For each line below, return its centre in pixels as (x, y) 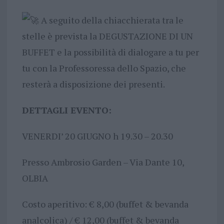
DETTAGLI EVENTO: (66, 110)
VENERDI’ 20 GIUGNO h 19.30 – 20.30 (97, 136)
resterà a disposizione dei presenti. (93, 84)
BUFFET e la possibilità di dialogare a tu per (110, 52)
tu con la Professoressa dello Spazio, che (104, 68)
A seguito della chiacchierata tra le (111, 20)
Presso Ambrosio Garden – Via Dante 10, (103, 162)
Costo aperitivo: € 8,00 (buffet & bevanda (105, 204)
